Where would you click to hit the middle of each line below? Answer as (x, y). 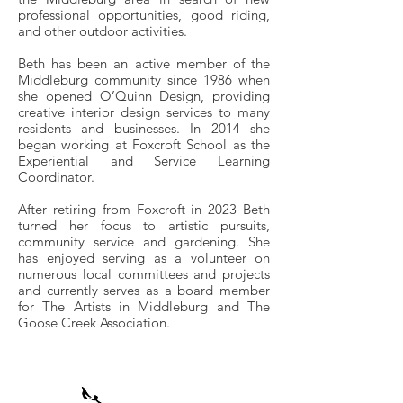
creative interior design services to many (144, 112)
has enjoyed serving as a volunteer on (144, 258)
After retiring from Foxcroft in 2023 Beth (144, 209)
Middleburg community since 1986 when (144, 80)
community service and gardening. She (144, 242)
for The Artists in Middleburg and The (144, 306)
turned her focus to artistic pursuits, (144, 225)
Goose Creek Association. (94, 322)
